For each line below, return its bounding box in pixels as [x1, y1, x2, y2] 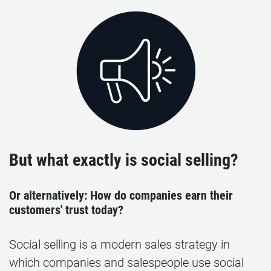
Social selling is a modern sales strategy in [9, 237, 230, 252]
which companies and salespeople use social [9, 255, 244, 270]
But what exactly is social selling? [9, 150, 238, 170]
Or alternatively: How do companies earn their [9, 188, 233, 203]
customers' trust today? [9, 203, 123, 217]
